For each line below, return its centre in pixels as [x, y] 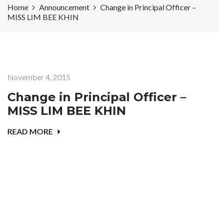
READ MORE [30, 131]
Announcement [64, 7]
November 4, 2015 [39, 77]
